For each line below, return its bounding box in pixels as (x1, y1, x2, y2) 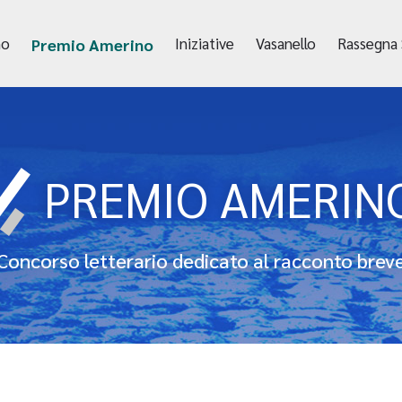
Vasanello (255, 32, 316, 53)
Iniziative (174, 32, 234, 53)
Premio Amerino (31, 33, 153, 55)
